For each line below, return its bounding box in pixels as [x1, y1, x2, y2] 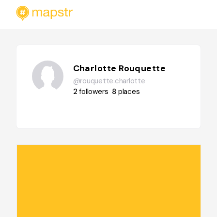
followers [79, 87, 108, 96]
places [118, 87, 140, 96]
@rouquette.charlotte [73, 76, 145, 86]
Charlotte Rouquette [73, 62, 166, 74]
